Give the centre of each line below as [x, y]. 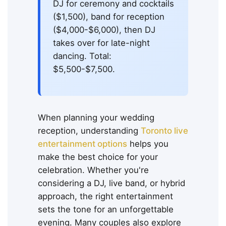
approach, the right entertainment [105, 196]
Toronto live [164, 131]
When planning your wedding [96, 118]
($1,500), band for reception [109, 17]
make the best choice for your [98, 157]
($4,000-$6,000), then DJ [104, 30]
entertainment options [82, 144]
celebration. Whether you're [93, 170]
